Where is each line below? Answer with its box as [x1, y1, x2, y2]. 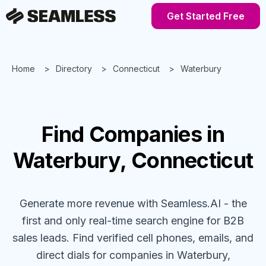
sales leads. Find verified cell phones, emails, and [12, 232, 254, 244]
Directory [56, 64, 92, 74]
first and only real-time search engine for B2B [22, 214, 244, 227]
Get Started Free [167, 10, 245, 22]
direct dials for [36, 249, 106, 261]
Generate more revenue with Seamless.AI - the [19, 197, 247, 210]
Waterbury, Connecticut [12, 147, 254, 173]
